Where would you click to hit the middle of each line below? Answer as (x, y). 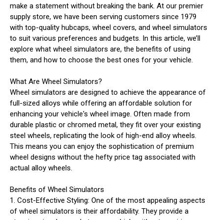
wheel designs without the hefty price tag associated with (103, 157)
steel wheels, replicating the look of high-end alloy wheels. (103, 135)
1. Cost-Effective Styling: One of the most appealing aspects (108, 200)
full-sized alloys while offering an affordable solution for (101, 103)
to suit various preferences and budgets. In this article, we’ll (105, 38)
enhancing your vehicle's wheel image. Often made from (100, 114)
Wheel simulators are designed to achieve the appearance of (108, 92)
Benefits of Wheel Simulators (57, 189)
